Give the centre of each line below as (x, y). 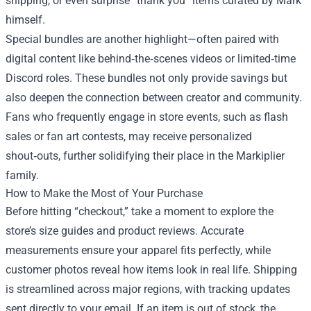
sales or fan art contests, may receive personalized (129, 136)
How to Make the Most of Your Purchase (104, 193)
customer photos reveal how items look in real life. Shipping (151, 270)
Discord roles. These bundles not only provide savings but (146, 78)
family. (22, 175)
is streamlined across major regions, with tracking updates (148, 289)
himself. (25, 20)
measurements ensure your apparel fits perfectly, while (138, 250)
